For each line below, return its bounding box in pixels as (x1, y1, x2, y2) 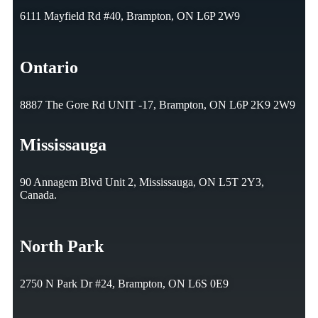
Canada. (20, 189, 57, 202)
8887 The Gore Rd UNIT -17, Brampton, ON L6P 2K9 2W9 (20, 99, 295, 111)
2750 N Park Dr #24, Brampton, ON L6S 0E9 (20, 278, 229, 290)
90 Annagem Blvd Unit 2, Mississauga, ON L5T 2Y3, (20, 176, 264, 189)
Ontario (20, 58, 78, 77)
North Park (20, 237, 104, 256)
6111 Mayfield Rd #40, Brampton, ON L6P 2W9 (20, 10, 240, 23)
